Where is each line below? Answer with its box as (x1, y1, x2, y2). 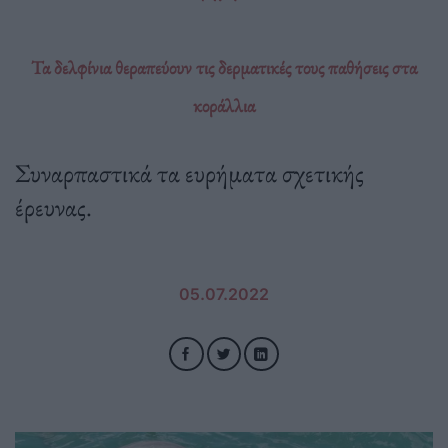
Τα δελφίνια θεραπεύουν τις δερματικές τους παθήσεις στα (31, 55, 417, 81)
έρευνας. (15, 190, 92, 225)
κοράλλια (193, 93, 255, 119)
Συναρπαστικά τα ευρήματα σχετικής (15, 156, 364, 191)
